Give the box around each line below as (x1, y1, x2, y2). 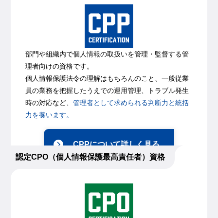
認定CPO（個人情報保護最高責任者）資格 (16, 153, 165, 162)
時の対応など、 (25, 99, 73, 107)
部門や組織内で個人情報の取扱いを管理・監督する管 (25, 50, 189, 58)
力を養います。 (25, 111, 73, 119)
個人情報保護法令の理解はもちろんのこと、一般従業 (25, 74, 189, 83)
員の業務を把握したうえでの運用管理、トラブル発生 (25, 87, 189, 95)
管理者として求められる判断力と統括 (73, 99, 189, 107)
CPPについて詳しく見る (73, 140, 160, 149)
